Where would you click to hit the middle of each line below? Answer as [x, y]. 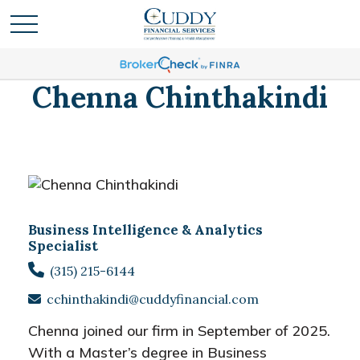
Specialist [63, 246]
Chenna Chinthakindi [180, 97]
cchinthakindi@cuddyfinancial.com [153, 299]
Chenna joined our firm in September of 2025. [179, 331]
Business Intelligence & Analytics [145, 230]
